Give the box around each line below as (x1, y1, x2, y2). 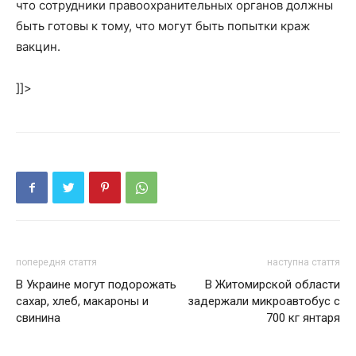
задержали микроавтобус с (188, 294, 340, 308)
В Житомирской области (205, 277, 340, 292)
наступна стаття (267, 257, 340, 268)
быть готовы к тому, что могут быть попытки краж (16, 18, 310, 33)
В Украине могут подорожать (16, 277, 176, 292)
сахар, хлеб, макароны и (16, 294, 149, 308)
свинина (16, 311, 60, 325)
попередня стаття (16, 257, 97, 268)
